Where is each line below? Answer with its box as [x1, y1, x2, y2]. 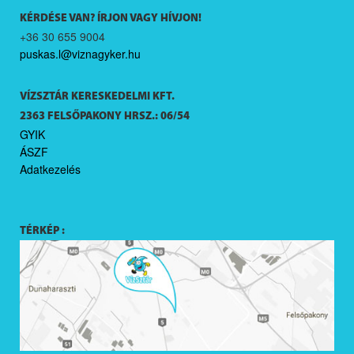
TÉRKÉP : [20, 225, 65, 238]
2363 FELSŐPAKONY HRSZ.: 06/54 [20, 111, 190, 123]
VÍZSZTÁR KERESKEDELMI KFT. [20, 91, 175, 104]
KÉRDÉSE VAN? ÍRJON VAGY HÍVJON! [20, 13, 201, 25]
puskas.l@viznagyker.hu [20, 46, 141, 62]
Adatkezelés [20, 161, 81, 178]
